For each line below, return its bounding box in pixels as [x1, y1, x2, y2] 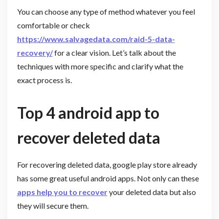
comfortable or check [17, 21, 90, 30]
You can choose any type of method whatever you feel [17, 7, 195, 17]
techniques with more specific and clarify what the [17, 62, 183, 71]
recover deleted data [17, 128, 166, 147]
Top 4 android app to [17, 103, 159, 122]
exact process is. [17, 75, 72, 85]
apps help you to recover [17, 187, 108, 197]
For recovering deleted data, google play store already [17, 159, 197, 169]
